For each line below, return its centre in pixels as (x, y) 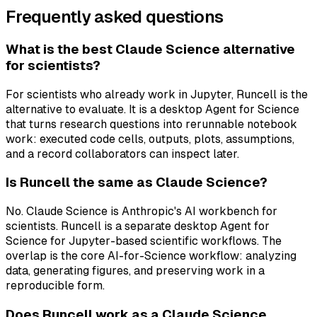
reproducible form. (55, 285)
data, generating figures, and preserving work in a (135, 270)
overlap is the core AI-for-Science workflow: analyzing (151, 255)
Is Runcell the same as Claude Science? (137, 183)
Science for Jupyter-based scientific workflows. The (144, 241)
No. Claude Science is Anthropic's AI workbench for (142, 211)
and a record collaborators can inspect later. (122, 154)
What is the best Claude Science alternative (150, 49)
